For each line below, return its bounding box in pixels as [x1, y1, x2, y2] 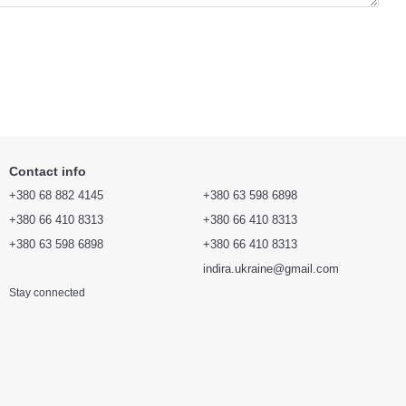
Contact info [9, 164, 86, 179]
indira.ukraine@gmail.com [203, 262, 339, 275]
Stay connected [9, 286, 85, 299]
